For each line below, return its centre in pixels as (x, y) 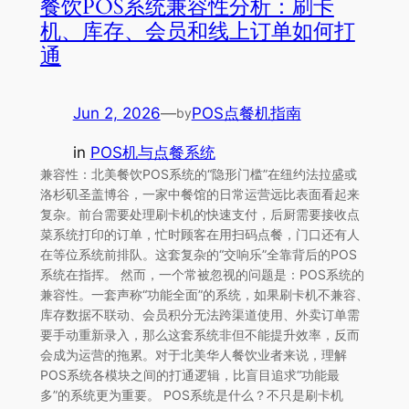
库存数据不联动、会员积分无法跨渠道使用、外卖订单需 (199, 314)
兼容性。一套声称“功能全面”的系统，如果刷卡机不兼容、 (204, 294)
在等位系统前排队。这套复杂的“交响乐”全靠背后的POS (198, 254)
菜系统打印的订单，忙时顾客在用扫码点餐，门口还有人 (199, 234)
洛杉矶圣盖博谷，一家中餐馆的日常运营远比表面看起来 (199, 194)
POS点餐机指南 (246, 114)
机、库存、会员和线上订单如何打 (197, 31)
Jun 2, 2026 (116, 114)
